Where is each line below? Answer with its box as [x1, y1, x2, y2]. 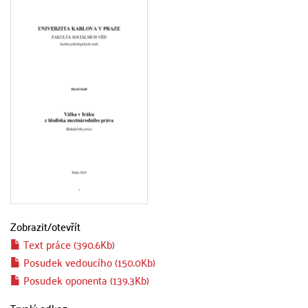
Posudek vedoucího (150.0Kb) [21, 252, 155, 272]
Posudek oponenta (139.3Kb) [21, 270, 149, 289]
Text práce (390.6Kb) [21, 234, 115, 254]
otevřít [52, 217, 80, 236]
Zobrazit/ [10, 217, 52, 236]
